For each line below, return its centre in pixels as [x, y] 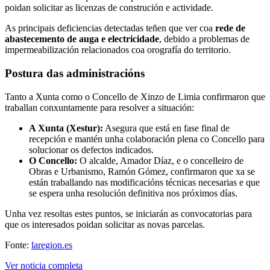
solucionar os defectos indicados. [91, 149]
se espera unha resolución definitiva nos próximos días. [133, 193]
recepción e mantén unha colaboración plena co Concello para [147, 139]
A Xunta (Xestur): [66, 128]
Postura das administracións [75, 73]
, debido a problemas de [204, 39]
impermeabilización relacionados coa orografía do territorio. [118, 50]
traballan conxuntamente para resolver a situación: [99, 107]
